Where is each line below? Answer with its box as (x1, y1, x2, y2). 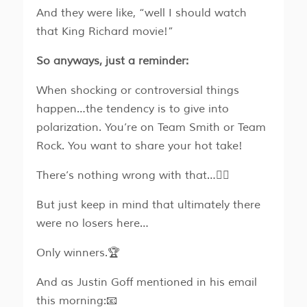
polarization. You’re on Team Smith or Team (36, 121, 266, 135)
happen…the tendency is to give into (36, 102, 229, 116)
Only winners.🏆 (36, 246, 120, 260)
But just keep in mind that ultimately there (36, 198, 260, 212)
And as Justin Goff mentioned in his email (36, 275, 257, 290)
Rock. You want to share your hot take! (36, 139, 243, 153)
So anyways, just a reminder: (36, 54, 188, 69)
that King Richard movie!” (36, 25, 173, 39)
